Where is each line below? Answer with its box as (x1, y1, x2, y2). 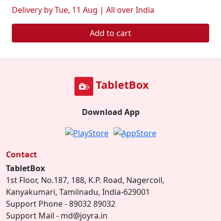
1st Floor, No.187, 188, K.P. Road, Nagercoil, (6, 175, 164, 185)
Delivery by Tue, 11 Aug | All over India (12, 4, 154, 15)
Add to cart (90, 28, 131, 38)
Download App (81, 107, 140, 117)
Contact (6, 149, 37, 160)
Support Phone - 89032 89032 (6, 198, 115, 209)
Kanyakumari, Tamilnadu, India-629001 (6, 186, 150, 197)
